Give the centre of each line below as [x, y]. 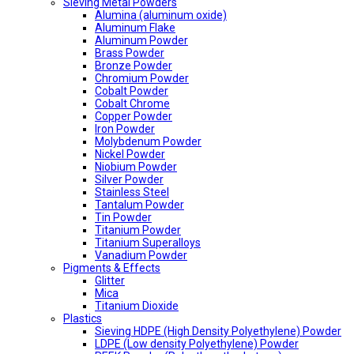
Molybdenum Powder [148, 141]
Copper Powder [134, 116]
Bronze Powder [134, 66]
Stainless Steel [132, 192]
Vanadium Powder [141, 255]
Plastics [83, 318]
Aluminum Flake [135, 28]
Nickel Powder [130, 154]
